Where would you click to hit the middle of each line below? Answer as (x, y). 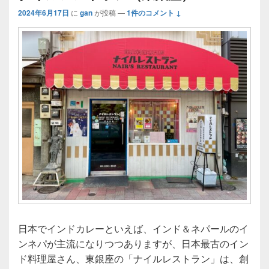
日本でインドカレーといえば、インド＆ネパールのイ (133, 228)
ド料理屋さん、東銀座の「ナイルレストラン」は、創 (133, 258)
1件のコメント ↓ (154, 13)
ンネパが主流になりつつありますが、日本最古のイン (133, 243)
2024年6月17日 (44, 13)
